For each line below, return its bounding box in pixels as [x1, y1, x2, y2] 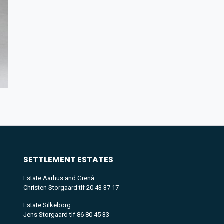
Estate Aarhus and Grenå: [23, 174, 96, 182]
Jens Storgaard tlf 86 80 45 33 [23, 210, 109, 218]
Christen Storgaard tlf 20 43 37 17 [23, 183, 119, 191]
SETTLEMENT [23, 153, 77, 165]
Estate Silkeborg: [23, 201, 72, 209]
